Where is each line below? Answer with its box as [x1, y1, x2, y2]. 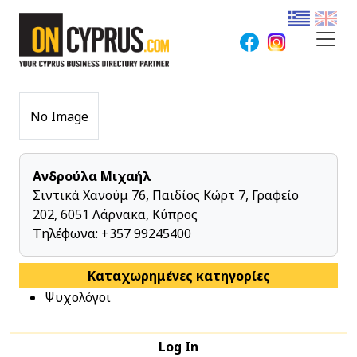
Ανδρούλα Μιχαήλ [33, 167, 151, 186]
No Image [29, 108, 88, 126]
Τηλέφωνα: [33, 225, 101, 243]
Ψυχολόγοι [45, 288, 111, 306]
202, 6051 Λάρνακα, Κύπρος [33, 206, 198, 224]
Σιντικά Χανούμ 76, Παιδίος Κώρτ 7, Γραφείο [33, 186, 299, 205]
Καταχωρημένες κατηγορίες [87, 266, 270, 284]
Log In [159, 337, 198, 355]
